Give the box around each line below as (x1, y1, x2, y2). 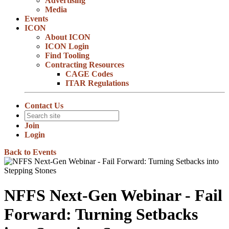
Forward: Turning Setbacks (4, 205, 198, 224)
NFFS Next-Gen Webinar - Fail (4, 186, 222, 205)
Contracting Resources (45, 60, 124, 69)
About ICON (45, 33, 90, 41)
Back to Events (4, 148, 56, 156)
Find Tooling (45, 51, 89, 60)
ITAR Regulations (65, 79, 129, 87)
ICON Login (45, 42, 89, 51)
